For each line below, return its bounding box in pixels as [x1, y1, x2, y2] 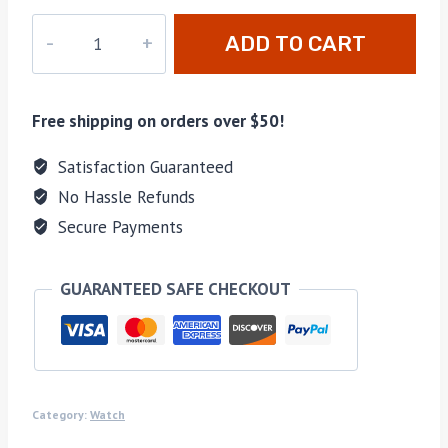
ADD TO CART [224, 30, 366, 56]
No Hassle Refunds [53, 185, 196, 208]
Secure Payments [53, 215, 184, 238]
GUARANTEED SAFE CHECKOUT [60, 277, 291, 300]
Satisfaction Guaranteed [53, 155, 234, 178]
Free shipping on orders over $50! [32, 109, 284, 132]
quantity [32, 69, 92, 92]
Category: [32, 407, 90, 423]
